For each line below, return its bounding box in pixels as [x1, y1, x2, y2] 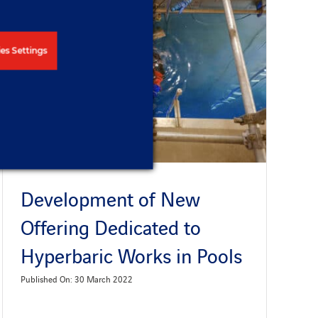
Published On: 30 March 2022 [20, 273, 133, 285]
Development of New [20, 184, 200, 213]
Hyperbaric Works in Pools [20, 241, 242, 270]
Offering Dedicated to [20, 212, 201, 241]
